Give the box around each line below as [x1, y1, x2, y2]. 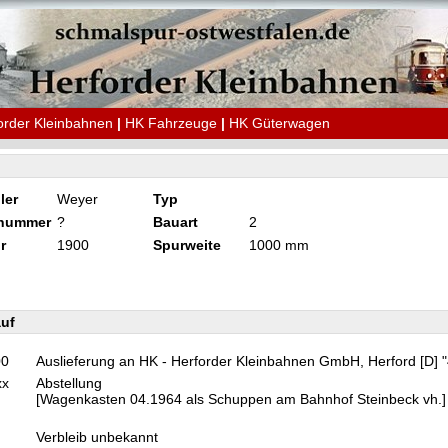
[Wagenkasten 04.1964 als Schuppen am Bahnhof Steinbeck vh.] [36, 391, 446, 407]
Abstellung [36, 375, 110, 391]
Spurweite [153, 237, 221, 253]
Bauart [153, 214, 198, 230]
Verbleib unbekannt [36, 429, 166, 445]
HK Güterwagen [229, 115, 330, 131]
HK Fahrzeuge [125, 115, 217, 131]
